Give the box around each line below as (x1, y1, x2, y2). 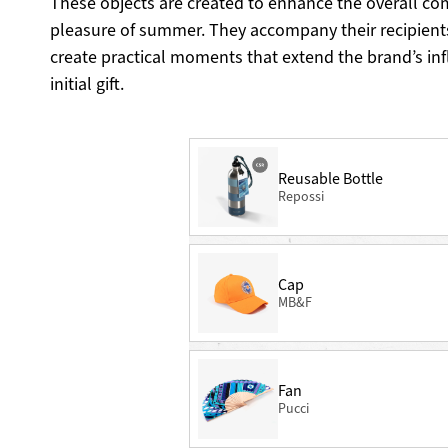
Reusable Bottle (277, 167, 383, 189)
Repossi (277, 186, 324, 206)
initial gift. (50, 72, 124, 96)
